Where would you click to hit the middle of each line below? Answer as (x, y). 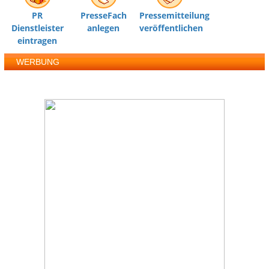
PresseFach (103, 16)
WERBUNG (38, 62)
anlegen (104, 28)
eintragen (38, 41)
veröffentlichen (171, 28)
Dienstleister (37, 28)
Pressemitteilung (175, 16)
